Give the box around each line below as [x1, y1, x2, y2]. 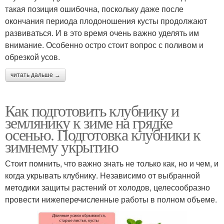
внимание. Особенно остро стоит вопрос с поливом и [5, 38, 203, 50]
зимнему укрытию [5, 135, 118, 157]
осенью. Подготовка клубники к [5, 123, 200, 145]
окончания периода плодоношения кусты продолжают [5, 14, 207, 26]
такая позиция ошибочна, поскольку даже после [5, 2, 183, 14]
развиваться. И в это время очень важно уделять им [5, 26, 199, 38]
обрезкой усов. [5, 50, 60, 62]
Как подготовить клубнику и [5, 99, 179, 121]
